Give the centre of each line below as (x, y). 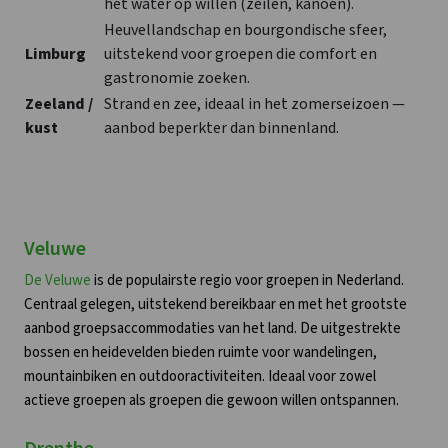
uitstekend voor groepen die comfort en (240, 53)
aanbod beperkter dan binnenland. (221, 127)
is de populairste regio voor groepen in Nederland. (247, 280)
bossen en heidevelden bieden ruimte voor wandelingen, (200, 352)
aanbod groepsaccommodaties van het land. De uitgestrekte (212, 328)
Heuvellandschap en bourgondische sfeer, (245, 29)
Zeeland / (59, 103)
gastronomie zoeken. (177, 77)
